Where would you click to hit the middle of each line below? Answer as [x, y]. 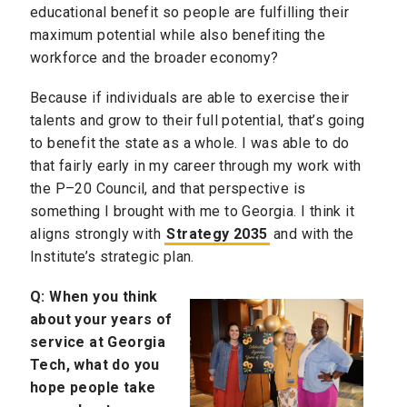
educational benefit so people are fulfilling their [189, 12]
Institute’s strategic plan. [112, 257]
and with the [312, 234]
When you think [104, 297]
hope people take [93, 388]
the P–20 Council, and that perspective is [168, 189]
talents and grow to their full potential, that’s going [198, 121]
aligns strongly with [98, 234]
